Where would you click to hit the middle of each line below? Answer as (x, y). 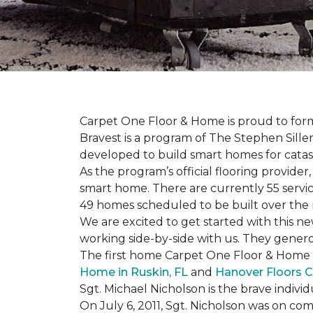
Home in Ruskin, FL (134, 272)
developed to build (135, 155)
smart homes (226, 155)
